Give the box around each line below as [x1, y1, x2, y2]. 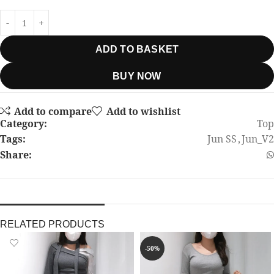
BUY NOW [113, 70, 161, 81]
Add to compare [14, 104, 92, 118]
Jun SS [207, 132, 237, 146]
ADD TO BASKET [95, 43, 179, 54]
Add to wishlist [106, 104, 180, 118]
